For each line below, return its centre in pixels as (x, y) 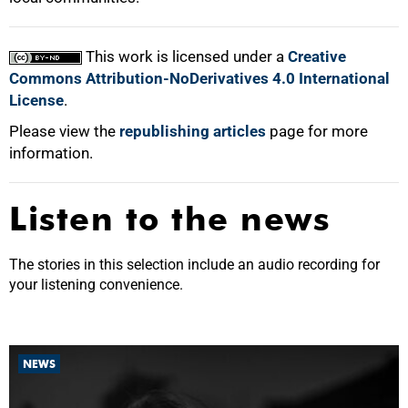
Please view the (64, 132)
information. (51, 153)
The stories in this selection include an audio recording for (194, 265)
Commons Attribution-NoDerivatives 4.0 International (199, 79)
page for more (317, 132)
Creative (317, 57)
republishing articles (193, 132)
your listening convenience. (96, 285)
